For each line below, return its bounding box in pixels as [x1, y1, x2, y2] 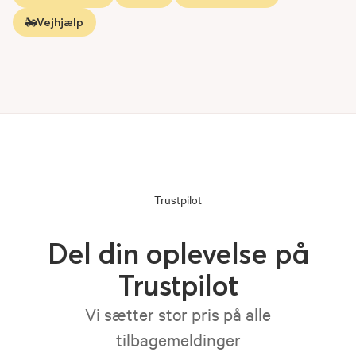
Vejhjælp [37, 15, 83, 29]
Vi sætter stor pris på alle [85, 303, 271, 325]
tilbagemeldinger [115, 328, 241, 350]
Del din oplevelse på [47, 236, 308, 271]
